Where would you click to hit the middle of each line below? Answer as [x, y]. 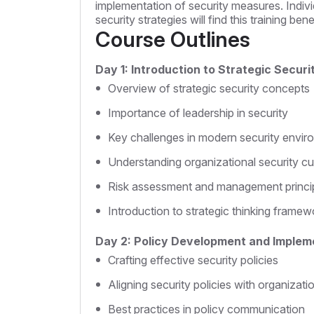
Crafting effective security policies [193, 260]
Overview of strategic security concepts [209, 89]
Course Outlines [173, 40]
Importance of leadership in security [198, 113]
